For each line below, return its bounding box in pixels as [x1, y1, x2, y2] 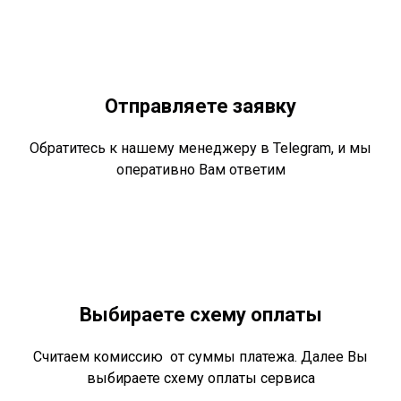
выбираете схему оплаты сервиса [86, 370, 315, 388]
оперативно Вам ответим [115, 161, 286, 179]
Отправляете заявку [105, 95, 296, 118]
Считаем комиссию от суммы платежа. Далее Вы [33, 348, 368, 366]
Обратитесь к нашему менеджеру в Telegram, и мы [30, 140, 371, 158]
